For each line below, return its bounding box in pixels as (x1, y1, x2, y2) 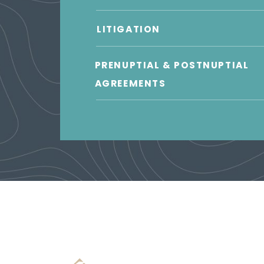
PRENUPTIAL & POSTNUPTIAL (94, 58, 249, 71)
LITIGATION (97, 23, 160, 36)
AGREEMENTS (94, 77, 166, 90)
